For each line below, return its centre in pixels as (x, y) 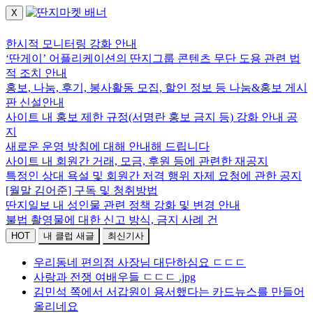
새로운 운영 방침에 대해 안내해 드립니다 (108, 146)
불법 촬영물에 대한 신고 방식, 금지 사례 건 (112, 220)
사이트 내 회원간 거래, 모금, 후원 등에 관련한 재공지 (137, 161)
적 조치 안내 (36, 73)
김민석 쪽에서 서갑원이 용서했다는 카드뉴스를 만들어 (169, 292)
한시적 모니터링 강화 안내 (71, 44)
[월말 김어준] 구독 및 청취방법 (82, 190)
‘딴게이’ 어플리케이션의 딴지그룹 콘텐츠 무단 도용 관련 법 (153, 58)
